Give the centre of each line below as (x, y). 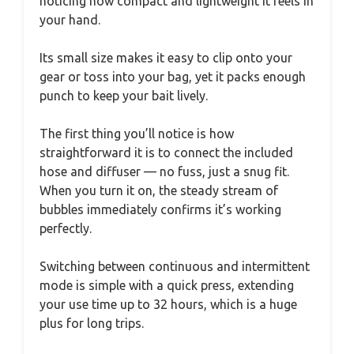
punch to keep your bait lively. (124, 95)
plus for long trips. (92, 323)
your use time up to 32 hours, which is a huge (168, 304)
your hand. (70, 19)
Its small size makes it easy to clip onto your (166, 57)
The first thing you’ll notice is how (137, 133)
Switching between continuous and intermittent (175, 266)
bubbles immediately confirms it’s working (160, 209)
